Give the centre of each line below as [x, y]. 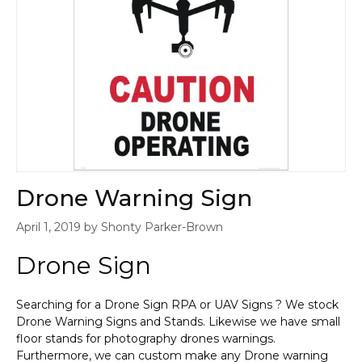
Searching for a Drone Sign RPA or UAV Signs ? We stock [177, 305]
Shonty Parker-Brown [162, 227]
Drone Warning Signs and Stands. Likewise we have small [178, 322]
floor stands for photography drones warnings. [146, 339]
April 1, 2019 [48, 227]
